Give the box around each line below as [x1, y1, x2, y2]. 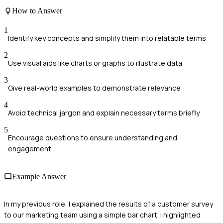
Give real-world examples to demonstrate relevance [8, 83, 181, 93]
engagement [8, 144, 51, 154]
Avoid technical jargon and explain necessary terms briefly [8, 108, 200, 118]
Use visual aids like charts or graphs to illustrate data [8, 58, 182, 68]
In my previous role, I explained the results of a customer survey [4, 199, 213, 209]
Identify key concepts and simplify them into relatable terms [8, 33, 206, 43]
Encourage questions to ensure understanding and [8, 133, 177, 143]
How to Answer [12, 6, 62, 15]
